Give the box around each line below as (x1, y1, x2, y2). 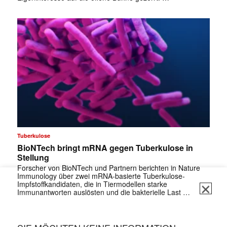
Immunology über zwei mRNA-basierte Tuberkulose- (17, 170, 185, 181)
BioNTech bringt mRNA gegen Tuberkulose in (17, 141, 193, 154)
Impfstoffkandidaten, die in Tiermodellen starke (17, 178, 167, 189)
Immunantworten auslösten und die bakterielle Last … (17, 186, 190, 197)
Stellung (17, 151, 49, 163)
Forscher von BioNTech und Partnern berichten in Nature (17, 162, 200, 173)
